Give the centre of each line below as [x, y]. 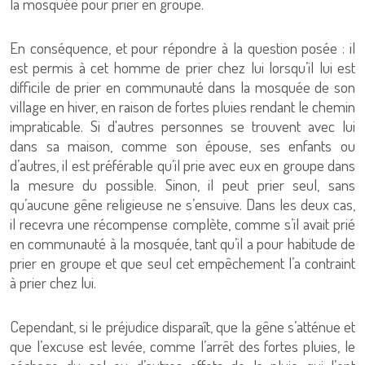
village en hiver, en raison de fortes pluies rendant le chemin [182, 106]
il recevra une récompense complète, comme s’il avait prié [182, 224]
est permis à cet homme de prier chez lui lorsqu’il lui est [182, 67]
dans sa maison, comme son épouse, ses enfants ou [182, 145]
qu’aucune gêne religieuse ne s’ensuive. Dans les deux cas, [182, 204]
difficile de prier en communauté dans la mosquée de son [182, 87]
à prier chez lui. [53, 282]
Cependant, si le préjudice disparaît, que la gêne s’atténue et [182, 326]
